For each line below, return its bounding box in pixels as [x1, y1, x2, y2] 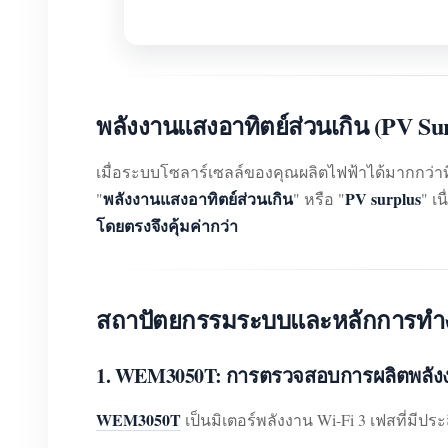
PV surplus [345, 187, 421, 211]
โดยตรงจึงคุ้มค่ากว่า [96, 214, 238, 238]
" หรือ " [293, 188, 345, 210]
